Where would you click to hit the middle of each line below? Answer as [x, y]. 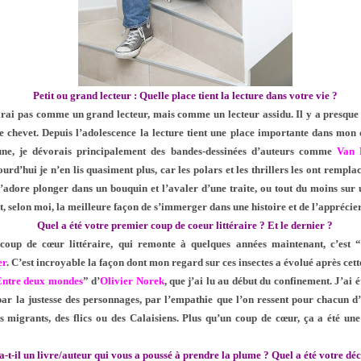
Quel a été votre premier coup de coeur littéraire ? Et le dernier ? [185, 226]
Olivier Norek [132, 281]
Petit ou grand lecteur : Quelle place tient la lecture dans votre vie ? [185, 96]
